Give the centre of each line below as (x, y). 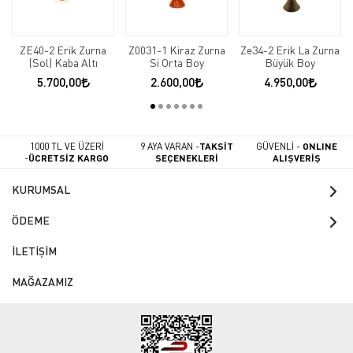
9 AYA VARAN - (169, 147)
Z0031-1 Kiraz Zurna (176, 50)
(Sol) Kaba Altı (63, 63)
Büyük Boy (290, 63)
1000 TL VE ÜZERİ (67, 146)
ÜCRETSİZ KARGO (69, 157)
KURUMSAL (41, 190)
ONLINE (320, 146)
